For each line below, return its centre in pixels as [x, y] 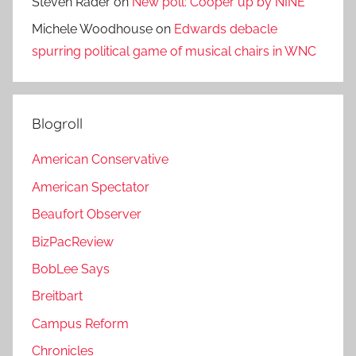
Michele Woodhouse [92, 29]
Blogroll [57, 124]
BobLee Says [71, 269]
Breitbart [57, 296]
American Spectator [91, 187]
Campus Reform [80, 323]
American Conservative [100, 160]
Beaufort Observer [87, 215]
